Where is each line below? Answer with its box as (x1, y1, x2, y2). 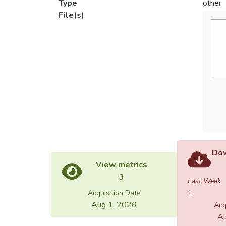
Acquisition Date (87, 188, 141, 198)
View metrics (96, 159, 147, 171)
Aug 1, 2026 (91, 199, 137, 210)
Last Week (188, 176, 221, 186)
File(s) (59, 10, 84, 21)
